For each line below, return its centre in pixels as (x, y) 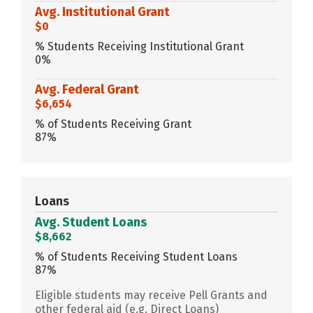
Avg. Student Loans (91, 222)
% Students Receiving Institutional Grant (139, 46)
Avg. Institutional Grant (102, 12)
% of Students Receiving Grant (113, 124)
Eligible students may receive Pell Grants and (151, 295)
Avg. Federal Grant (87, 89)
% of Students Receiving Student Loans (136, 256)
